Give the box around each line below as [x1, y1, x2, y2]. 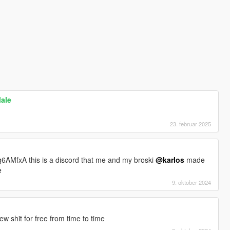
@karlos [156, 154, 185, 165]
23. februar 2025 [170, 119, 212, 128]
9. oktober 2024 [172, 178, 212, 186]
